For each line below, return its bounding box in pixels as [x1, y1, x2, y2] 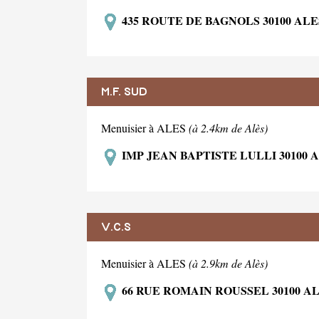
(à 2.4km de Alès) [189, 120, 268, 136]
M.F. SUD [101, 86, 147, 98]
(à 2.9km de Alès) [189, 256, 268, 271]
